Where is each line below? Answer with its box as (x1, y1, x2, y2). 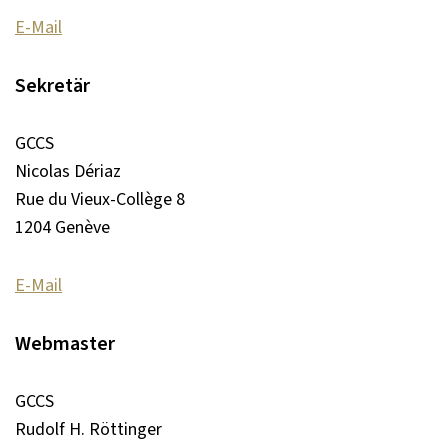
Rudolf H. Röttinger (15, 416, 162, 442)
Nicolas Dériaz (15, 158, 121, 184)
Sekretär (15, 71, 90, 100)
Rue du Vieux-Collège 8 (15, 186, 185, 212)
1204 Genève (15, 214, 110, 240)
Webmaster (15, 329, 115, 358)
